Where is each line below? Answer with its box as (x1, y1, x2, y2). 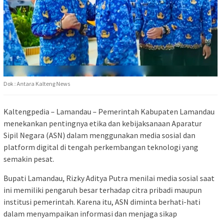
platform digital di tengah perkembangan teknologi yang (3, 142, 198, 152)
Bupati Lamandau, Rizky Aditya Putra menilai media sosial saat (3, 173, 215, 183)
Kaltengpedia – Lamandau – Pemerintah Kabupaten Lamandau (3, 106, 215, 116)
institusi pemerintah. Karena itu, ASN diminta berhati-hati (3, 196, 200, 207)
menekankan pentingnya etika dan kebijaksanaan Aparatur (3, 118, 202, 128)
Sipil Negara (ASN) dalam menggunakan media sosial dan (3, 130, 195, 140)
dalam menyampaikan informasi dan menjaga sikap (3, 208, 177, 219)
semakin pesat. (3, 153, 54, 164)
